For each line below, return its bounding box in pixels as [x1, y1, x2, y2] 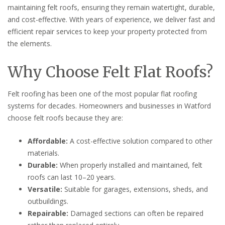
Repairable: [28, 208, 68, 218]
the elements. [8, 38, 52, 48]
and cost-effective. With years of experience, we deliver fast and [8, 14, 215, 24]
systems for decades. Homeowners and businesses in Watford [8, 100, 211, 110]
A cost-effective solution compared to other [68, 136, 212, 146]
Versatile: [28, 184, 62, 194]
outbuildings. [28, 196, 68, 206]
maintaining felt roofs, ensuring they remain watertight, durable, [8, 2, 215, 12]
